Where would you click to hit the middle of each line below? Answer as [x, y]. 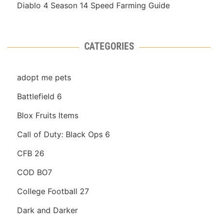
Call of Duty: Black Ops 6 [64, 135]
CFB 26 [31, 154]
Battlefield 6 [39, 97]
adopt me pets [44, 78]
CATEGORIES [109, 46]
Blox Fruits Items [48, 116]
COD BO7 [35, 173]
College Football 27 [53, 191]
